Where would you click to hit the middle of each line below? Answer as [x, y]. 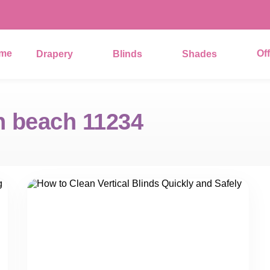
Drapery [55, 54]
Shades [199, 54]
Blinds [127, 54]
